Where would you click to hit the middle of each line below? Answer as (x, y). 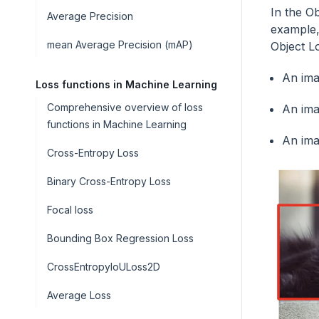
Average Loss (79, 295)
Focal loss (70, 210)
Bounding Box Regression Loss (120, 238)
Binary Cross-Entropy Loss (109, 181)
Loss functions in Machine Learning (126, 84)
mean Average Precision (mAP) (120, 45)
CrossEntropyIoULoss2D (104, 267)
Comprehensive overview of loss (125, 107)
